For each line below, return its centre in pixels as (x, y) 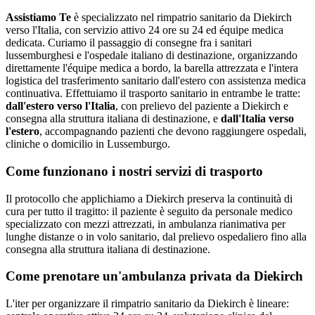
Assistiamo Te (38, 18)
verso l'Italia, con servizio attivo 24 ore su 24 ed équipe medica (144, 30)
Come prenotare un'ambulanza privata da (130, 276)
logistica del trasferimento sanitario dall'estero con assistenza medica (156, 81)
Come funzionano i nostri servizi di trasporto (134, 172)
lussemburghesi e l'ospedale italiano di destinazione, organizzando (152, 56)
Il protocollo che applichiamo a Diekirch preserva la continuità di (149, 198)
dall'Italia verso (257, 119)
